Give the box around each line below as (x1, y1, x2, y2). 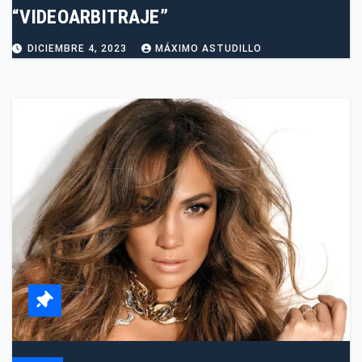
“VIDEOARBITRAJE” (12, 6, 168, 29)
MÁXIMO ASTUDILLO (155, 43, 262, 55)
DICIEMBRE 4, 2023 (27, 43, 130, 55)
